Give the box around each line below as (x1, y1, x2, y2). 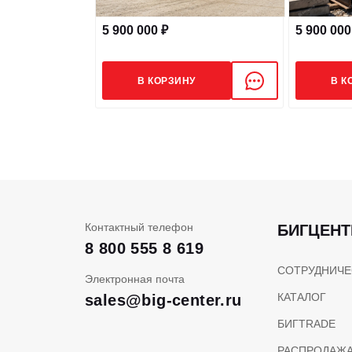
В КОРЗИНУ (137, 75, 196, 86)
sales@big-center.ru (85, 291, 242, 309)
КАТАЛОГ (277, 291, 326, 303)
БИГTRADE (277, 317, 335, 330)
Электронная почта (85, 273, 185, 285)
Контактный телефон (85, 221, 193, 233)
